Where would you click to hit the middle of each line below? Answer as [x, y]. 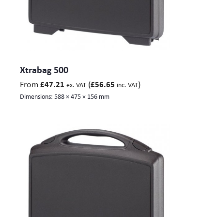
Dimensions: [37, 96]
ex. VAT [76, 85]
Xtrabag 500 [44, 69]
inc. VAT [127, 85]
